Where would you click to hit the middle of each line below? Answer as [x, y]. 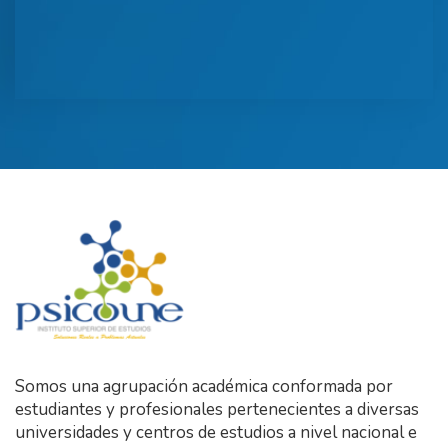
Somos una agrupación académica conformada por [204, 387]
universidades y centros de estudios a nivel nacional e [216, 433]
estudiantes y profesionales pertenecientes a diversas [217, 410]
